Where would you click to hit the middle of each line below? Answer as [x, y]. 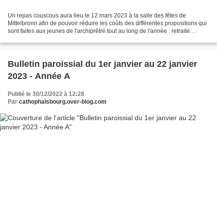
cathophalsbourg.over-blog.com [63, 102]
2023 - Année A [39, 76]
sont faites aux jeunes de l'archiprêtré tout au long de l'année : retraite [99, 31]
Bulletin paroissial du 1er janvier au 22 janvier [102, 64]
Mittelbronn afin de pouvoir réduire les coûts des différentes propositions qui [107, 23]
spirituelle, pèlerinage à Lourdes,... [53, 39]
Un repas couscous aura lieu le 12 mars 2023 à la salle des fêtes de [97, 16]
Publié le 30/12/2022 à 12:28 [46, 94]
